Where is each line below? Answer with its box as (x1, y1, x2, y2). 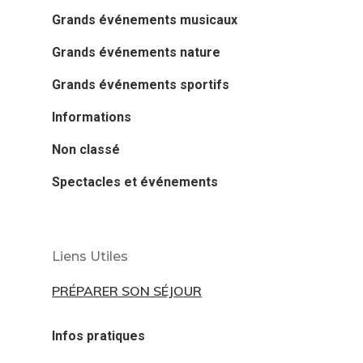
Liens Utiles (52, 248, 128, 264)
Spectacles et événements (52, 173, 218, 190)
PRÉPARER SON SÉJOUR (52, 282, 202, 299)
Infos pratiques (52, 327, 145, 344)
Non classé (52, 141, 120, 157)
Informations (52, 109, 131, 125)
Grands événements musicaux (52, 11, 237, 28)
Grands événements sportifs (52, 76, 229, 92)
